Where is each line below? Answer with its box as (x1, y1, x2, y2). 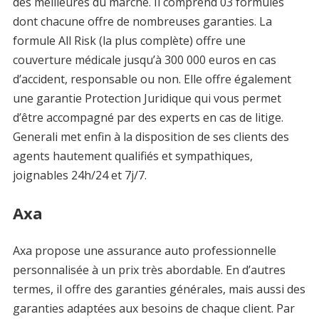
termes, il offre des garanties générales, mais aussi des (12, 281, 305, 297)
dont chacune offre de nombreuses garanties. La (12, 14, 272, 29)
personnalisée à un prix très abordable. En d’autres (12, 262, 286, 278)
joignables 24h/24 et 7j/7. (12, 167, 147, 183)
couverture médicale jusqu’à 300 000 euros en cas (12, 52, 276, 68)
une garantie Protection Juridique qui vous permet (12, 90, 281, 106)
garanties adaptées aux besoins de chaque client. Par (12, 300, 295, 316)
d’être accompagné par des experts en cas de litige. (12, 110, 283, 125)
